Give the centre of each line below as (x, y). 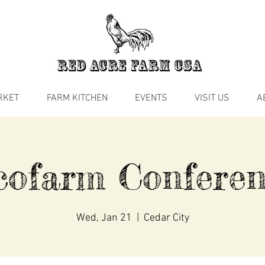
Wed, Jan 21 (104, 218)
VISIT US (212, 98)
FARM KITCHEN (77, 98)
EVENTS (151, 98)
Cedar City (166, 218)
